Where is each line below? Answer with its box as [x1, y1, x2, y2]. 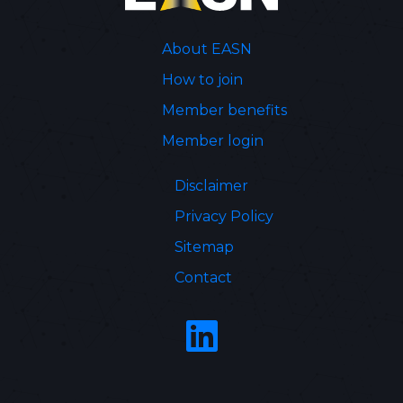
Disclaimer [175, 176, 248, 194]
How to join [161, 70, 243, 88]
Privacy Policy [175, 207, 273, 225]
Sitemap [175, 237, 234, 255]
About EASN [161, 40, 252, 58]
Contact [175, 268, 232, 286]
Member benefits [161, 101, 287, 119]
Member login [161, 131, 264, 149]
